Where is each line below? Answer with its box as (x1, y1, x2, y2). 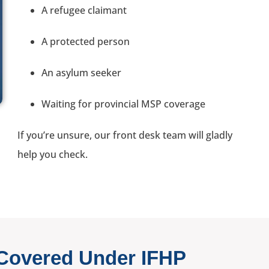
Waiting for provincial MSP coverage (41, 97, 205, 110)
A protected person (41, 34, 130, 48)
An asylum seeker (41, 65, 121, 79)
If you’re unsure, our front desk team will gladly (17, 128, 232, 142)
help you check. (17, 147, 88, 161)
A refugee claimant (41, 3, 127, 17)
